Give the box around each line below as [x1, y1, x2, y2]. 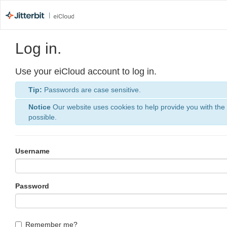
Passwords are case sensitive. [42, 86, 141, 94]
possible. [28, 113, 57, 121]
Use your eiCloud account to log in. [15, 66, 157, 77]
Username [15, 147, 50, 155]
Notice [28, 103, 51, 111]
